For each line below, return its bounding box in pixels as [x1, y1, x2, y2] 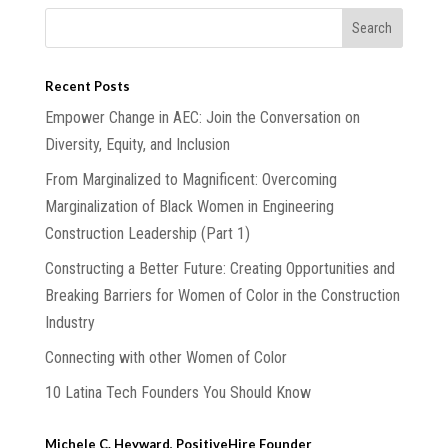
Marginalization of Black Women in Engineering [44, 196, 334, 216]
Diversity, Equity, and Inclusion [44, 134, 230, 154]
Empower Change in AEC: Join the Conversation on [44, 107, 360, 127]
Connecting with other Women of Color [44, 347, 287, 367]
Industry [44, 312, 95, 332]
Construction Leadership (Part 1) [44, 223, 250, 243]
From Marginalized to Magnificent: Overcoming [44, 169, 337, 189]
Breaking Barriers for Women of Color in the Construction [44, 285, 400, 305]
